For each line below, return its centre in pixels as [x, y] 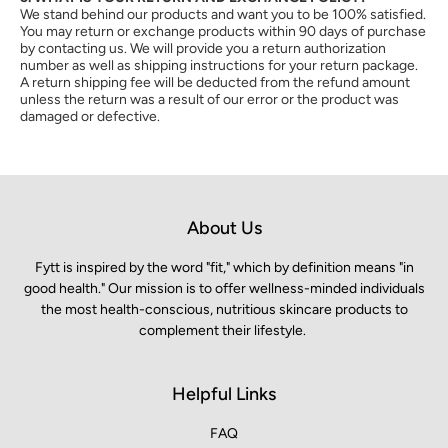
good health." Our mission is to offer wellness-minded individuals [224, 288]
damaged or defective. [90, 116]
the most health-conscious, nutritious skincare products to [224, 309]
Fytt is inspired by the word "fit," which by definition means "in [224, 267]
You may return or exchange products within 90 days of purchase [223, 31]
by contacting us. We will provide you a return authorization [203, 48]
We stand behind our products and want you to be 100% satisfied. [223, 14]
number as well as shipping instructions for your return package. [219, 65]
